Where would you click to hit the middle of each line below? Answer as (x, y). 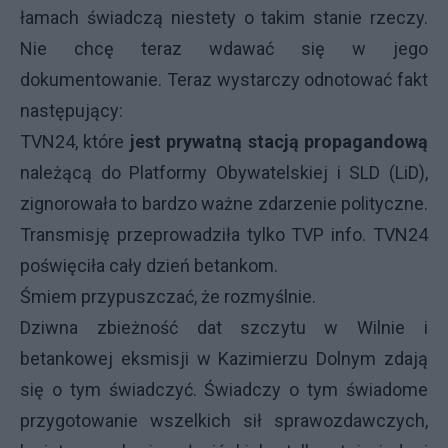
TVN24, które (75, 141)
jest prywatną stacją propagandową (279, 141)
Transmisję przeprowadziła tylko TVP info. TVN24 (224, 234)
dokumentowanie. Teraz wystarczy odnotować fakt (224, 79)
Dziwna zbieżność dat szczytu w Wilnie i (224, 327)
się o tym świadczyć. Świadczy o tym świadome (224, 389)
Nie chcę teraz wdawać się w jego (224, 48)
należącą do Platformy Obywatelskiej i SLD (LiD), (224, 172)
